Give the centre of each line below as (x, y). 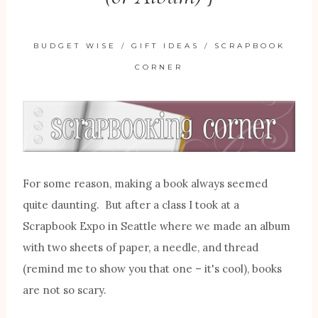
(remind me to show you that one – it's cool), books (152, 269)
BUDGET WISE (75, 46)
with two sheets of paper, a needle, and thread (141, 248)
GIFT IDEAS (165, 46)
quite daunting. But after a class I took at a (131, 205)
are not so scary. (65, 290)
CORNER (159, 67)
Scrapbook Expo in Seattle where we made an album (157, 226)
